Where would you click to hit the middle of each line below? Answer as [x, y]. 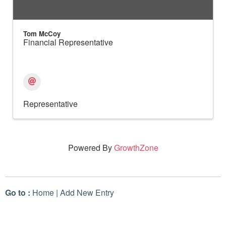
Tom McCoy [42, 33]
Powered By [91, 147]
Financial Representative [68, 42]
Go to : [18, 192]
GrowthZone [136, 147]
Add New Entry [87, 192]
